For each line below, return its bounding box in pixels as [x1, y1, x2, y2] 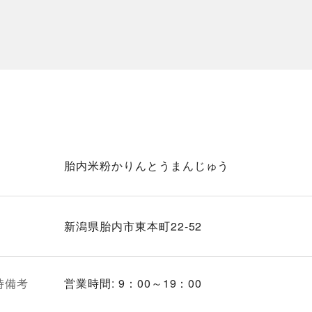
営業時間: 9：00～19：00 [64, 275, 214, 291]
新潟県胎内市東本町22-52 [64, 218, 203, 234]
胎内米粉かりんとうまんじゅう [64, 157, 230, 173]
